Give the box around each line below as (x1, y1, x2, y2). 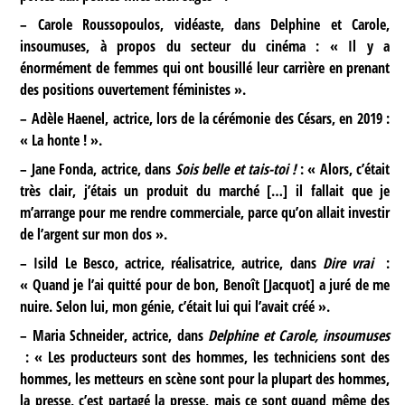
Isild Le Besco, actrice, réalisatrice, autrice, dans (27, 253, 323, 274)
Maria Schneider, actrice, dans (27, 325, 209, 346)
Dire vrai (322, 253, 381, 274)
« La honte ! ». (20, 129, 103, 150)
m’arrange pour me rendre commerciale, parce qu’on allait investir (20, 202, 391, 222)
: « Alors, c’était (296, 158, 391, 179)
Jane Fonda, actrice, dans (27, 158, 175, 179)
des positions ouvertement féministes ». (20, 79, 247, 99)
